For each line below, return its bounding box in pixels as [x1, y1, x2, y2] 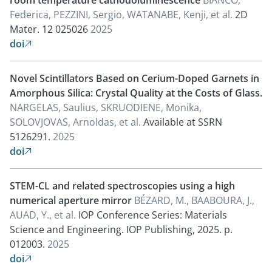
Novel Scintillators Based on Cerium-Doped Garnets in [10, 72, 259, 85]
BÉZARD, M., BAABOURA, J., [134, 194, 254, 207]
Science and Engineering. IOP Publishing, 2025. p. [10, 223, 233, 236]
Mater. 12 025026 [10, 22, 88, 36]
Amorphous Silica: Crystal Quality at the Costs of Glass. [10, 86, 262, 100]
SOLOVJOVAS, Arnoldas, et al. [10, 115, 143, 129]
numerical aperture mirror [10, 194, 134, 207]
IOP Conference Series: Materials [78, 208, 227, 222]
